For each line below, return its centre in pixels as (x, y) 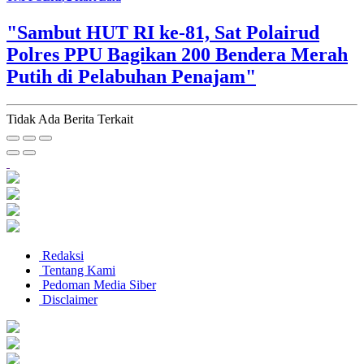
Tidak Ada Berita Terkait (70, 119)
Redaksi (61, 255)
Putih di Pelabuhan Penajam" (131, 76)
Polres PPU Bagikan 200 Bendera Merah (177, 54)
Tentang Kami (77, 270)
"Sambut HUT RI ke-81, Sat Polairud (163, 32)
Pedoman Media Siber (97, 284)
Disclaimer (68, 299)
